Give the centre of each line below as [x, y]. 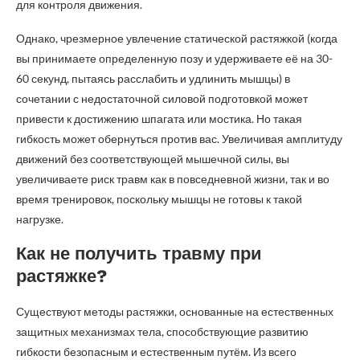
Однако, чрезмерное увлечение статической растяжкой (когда [177, 38]
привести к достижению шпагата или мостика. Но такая [159, 119]
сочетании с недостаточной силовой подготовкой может [162, 98]
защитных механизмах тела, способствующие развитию [162, 331]
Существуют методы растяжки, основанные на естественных [175, 311]
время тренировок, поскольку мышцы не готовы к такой [159, 199]
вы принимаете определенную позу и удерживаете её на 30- [174, 58]
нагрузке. [40, 219]
